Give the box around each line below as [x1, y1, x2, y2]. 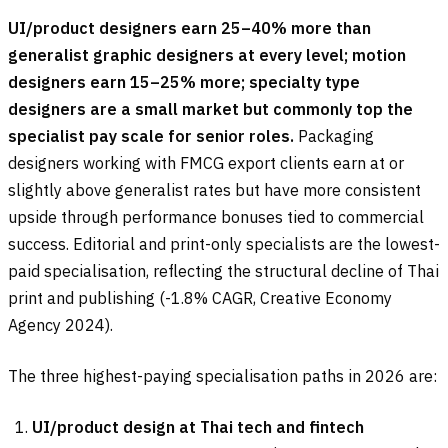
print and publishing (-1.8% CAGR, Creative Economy [8, 288, 392, 309]
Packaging [294, 126, 374, 147]
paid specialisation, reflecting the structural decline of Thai [8, 261, 439, 282]
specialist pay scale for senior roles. [8, 126, 294, 147]
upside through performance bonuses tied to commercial [8, 207, 424, 228]
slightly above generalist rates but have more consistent [8, 180, 421, 201]
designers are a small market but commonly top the [8, 99, 413, 120]
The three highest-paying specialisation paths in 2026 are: [8, 366, 437, 387]
